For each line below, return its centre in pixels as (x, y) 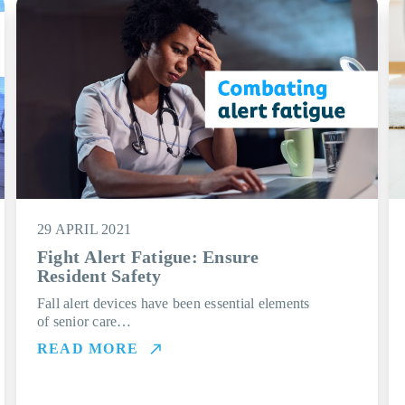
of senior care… (84, 321)
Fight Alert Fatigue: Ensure (148, 257)
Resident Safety (99, 276)
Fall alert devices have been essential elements (173, 303)
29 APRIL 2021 (84, 229)
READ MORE (88, 348)
